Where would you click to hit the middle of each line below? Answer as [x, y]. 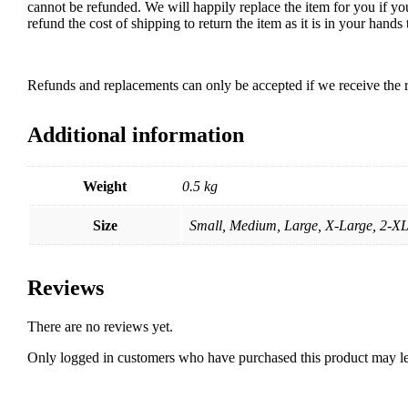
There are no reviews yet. [100, 326]
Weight [105, 186]
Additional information [136, 134]
